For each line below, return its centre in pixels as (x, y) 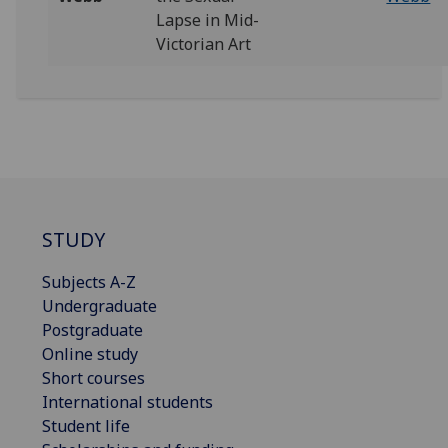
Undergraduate (99, 305)
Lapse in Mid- (208, 20)
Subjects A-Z (89, 281)
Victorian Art (204, 44)
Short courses (93, 377)
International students (127, 401)
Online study (90, 353)
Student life (86, 425)
